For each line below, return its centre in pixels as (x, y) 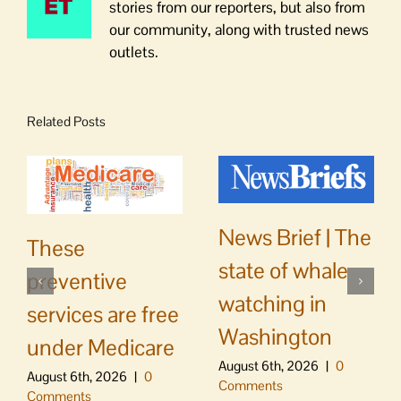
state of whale (283, 270)
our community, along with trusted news (239, 29)
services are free (103, 314)
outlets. (134, 51)
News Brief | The (295, 237)
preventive (77, 281)
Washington (275, 336)
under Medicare (101, 347)
